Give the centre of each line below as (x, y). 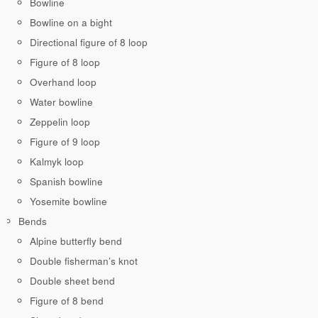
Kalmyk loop (57, 162)
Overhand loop (63, 82)
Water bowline (61, 102)
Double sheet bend (72, 281)
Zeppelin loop (60, 122)
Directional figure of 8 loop (89, 43)
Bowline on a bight (71, 23)
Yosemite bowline (68, 202)
